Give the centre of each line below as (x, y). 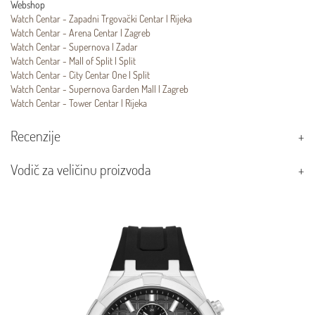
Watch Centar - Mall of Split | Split (73, 61)
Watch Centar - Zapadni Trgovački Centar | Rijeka (101, 19)
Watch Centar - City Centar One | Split (80, 75)
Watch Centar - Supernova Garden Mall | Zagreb (99, 89)
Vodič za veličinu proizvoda (81, 170)
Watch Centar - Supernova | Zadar (74, 47)
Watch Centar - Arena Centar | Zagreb (81, 33)
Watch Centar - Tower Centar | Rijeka (79, 103)
